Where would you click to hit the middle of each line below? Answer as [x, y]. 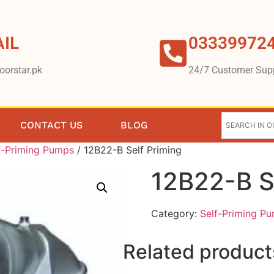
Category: [175, 213]
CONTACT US [52, 125]
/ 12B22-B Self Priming [128, 150]
